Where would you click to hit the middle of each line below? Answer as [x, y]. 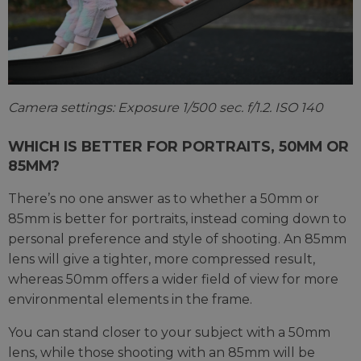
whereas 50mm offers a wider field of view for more [173, 279]
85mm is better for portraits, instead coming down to [177, 218]
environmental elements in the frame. [130, 299]
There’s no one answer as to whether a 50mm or [164, 198]
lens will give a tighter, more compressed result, [162, 259]
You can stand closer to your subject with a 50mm [169, 332]
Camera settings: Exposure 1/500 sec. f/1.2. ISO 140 [166, 107]
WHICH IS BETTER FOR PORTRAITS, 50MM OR [178, 146]
